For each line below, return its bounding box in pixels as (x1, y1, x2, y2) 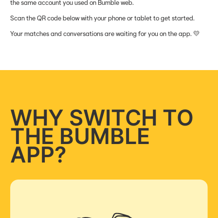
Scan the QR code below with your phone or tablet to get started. (10, 14, 195, 23)
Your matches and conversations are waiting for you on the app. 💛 (10, 30, 200, 38)
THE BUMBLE (10, 123, 150, 150)
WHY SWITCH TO (10, 104, 194, 131)
